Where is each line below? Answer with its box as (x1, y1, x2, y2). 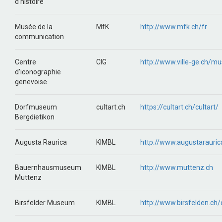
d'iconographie (15, 68, 61, 76)
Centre (15, 58, 36, 66)
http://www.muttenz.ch (140, 164, 213, 171)
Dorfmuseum (15, 103, 57, 111)
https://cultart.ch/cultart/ (140, 103, 219, 111)
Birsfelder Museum (15, 199, 75, 207)
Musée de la (15, 23, 53, 31)
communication (15, 33, 64, 41)
